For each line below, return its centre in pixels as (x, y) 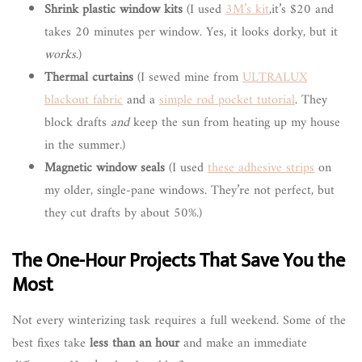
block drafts (78, 122)
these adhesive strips (261, 168)
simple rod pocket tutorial (227, 100)
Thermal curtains (89, 77)
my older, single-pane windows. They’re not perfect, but (189, 190)
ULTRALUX (275, 77)
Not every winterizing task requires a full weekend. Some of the (179, 320)
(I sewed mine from (188, 77)
